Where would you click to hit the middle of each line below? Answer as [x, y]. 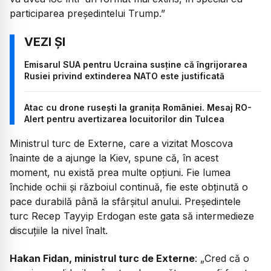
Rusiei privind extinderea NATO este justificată [124, 76]
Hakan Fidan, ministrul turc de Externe [102, 259]
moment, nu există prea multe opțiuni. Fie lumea [120, 172]
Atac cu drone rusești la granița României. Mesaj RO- [138, 107]
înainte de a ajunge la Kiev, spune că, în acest [114, 158]
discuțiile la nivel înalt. [59, 230]
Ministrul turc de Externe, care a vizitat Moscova [121, 143]
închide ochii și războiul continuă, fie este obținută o [129, 187]
